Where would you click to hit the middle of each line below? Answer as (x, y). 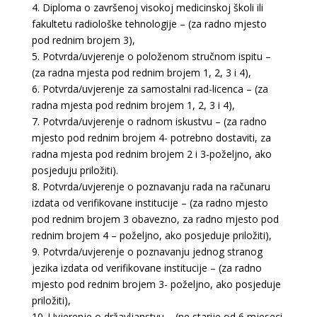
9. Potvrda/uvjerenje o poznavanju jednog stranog (147, 252)
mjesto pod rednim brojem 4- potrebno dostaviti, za (151, 138)
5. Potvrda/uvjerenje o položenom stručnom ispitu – (151, 56)
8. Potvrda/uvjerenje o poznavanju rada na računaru (151, 186)
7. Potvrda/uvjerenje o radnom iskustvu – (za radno (149, 121)
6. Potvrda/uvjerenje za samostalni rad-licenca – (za (150, 89)
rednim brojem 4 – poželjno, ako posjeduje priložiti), (151, 235)
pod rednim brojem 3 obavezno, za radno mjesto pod (155, 219)
